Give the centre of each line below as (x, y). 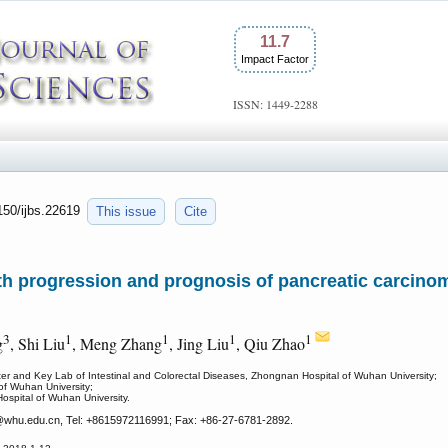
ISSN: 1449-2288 (275, 104)
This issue (126, 211)
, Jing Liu (199, 344)
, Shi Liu (37, 344)
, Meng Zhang (117, 344)
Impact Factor (275, 59)
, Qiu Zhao (270, 344)
